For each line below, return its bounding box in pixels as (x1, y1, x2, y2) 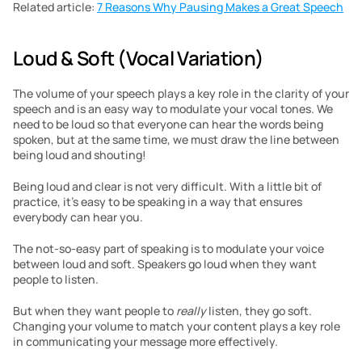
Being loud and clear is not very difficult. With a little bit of (13, 179, 322, 194)
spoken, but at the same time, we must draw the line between (13, 132, 339, 147)
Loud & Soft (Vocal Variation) (13, 44, 264, 71)
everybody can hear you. (13, 209, 143, 225)
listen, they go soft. (206, 303, 312, 318)
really (176, 303, 206, 318)
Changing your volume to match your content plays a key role (13, 318, 340, 334)
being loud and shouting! (13, 147, 146, 162)
